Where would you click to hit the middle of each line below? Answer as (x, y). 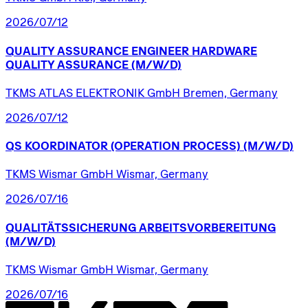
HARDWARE (224, 51)
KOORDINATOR (66, 146)
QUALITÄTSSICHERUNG (71, 227)
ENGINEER (160, 51)
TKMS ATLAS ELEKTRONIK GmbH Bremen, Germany (142, 92)
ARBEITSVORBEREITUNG (207, 227)
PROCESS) (212, 146)
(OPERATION (145, 146)
